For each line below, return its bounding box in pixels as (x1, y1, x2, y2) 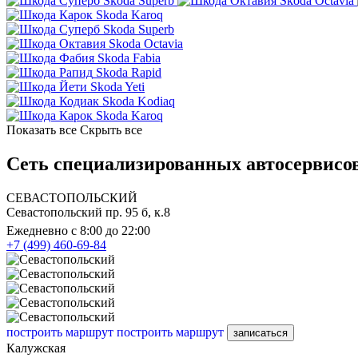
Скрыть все (80, 123, 142, 137)
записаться (233, 326, 288, 339)
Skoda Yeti (90, 80, 145, 94)
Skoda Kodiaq (102, 94, 175, 109)
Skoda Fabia (97, 51, 161, 66)
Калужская (6, 340, 66, 355)
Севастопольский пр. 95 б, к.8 (6, 205, 170, 219)
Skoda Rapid (96, 66, 161, 80)
